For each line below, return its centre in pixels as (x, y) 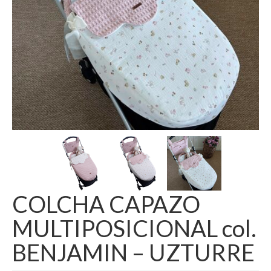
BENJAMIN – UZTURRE (133, 252)
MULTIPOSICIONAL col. (134, 228)
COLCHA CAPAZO (106, 204)
